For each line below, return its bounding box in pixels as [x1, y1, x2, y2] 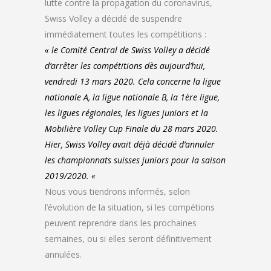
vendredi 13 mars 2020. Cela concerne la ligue [45, 76, 221, 87]
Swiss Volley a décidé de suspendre [45, 13, 182, 24]
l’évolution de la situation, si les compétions [45, 201, 215, 213]
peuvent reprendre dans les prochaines [45, 217, 197, 229]
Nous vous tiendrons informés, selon [45, 186, 190, 197]
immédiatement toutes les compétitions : [45, 28, 206, 40]
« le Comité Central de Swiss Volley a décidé [45, 44, 210, 56]
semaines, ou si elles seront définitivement [45, 233, 212, 244]
